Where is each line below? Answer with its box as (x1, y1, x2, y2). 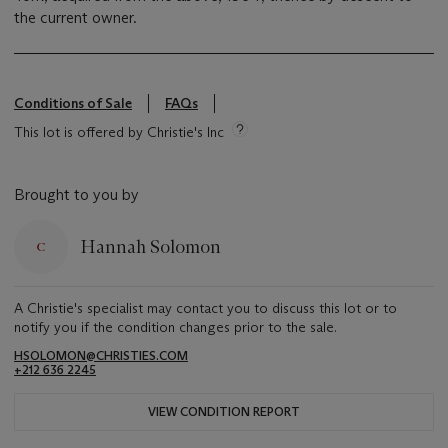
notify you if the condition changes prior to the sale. (14, 318, 337, 337)
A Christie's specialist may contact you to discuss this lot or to (14, 299, 397, 318)
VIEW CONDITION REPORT (148, 404, 300, 420)
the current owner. (14, 8, 137, 28)
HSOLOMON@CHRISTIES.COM (14, 348, 188, 364)
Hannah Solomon (80, 235, 221, 258)
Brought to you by (14, 185, 139, 205)
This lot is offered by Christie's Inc (14, 123, 224, 142)
